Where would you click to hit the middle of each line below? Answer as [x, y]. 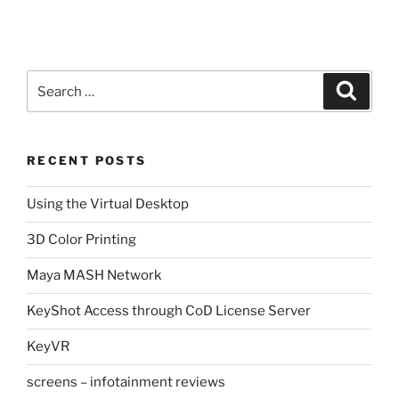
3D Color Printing [81, 240]
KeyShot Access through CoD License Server [169, 311]
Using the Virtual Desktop [108, 204]
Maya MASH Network [94, 276]
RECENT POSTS [87, 161]
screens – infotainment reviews [126, 383]
